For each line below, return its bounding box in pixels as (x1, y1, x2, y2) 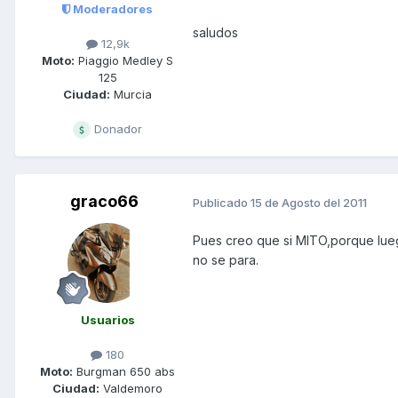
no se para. (193, 252, 259, 268)
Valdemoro (99, 381, 163, 396)
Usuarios (80, 312, 135, 327)
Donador (91, 121, 142, 136)
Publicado (193, 195, 251, 210)
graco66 (69, 191, 139, 211)
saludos (193, 24, 238, 40)
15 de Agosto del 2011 (251, 195, 367, 210)
